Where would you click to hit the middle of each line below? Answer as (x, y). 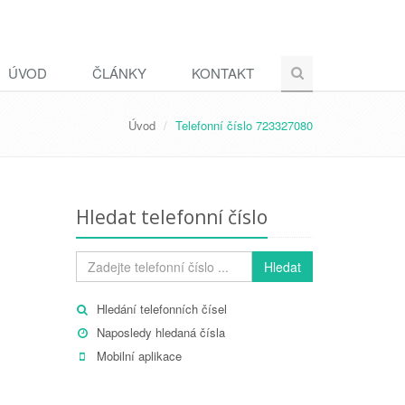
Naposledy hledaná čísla (160, 332)
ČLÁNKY (119, 73)
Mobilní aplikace (139, 356)
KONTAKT (223, 73)
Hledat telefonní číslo (171, 217)
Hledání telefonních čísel (161, 309)
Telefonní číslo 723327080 (244, 125)
